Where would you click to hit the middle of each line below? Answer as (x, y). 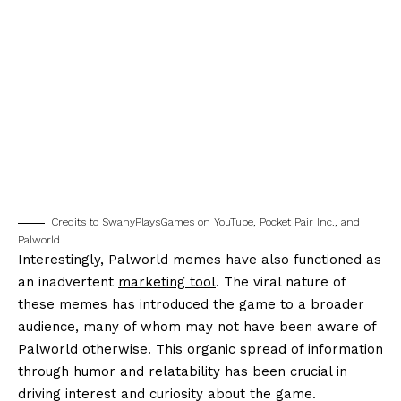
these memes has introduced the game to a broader (191, 305)
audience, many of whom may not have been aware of (197, 327)
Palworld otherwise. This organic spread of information (200, 350)
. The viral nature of (281, 282)
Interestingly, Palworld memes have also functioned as (200, 260)
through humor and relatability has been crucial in (183, 372)
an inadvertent (68, 282)
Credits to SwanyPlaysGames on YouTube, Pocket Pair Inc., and (205, 222)
